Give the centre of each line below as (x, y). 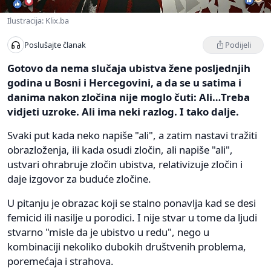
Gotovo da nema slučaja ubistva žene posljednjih (129, 68)
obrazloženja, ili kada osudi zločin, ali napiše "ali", (120, 149)
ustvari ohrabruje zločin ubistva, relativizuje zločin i (125, 164)
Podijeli (238, 44)
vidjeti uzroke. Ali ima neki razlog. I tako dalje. (123, 111)
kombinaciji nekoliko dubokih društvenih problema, (127, 246)
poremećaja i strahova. (60, 261)
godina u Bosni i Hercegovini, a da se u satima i (124, 82)
